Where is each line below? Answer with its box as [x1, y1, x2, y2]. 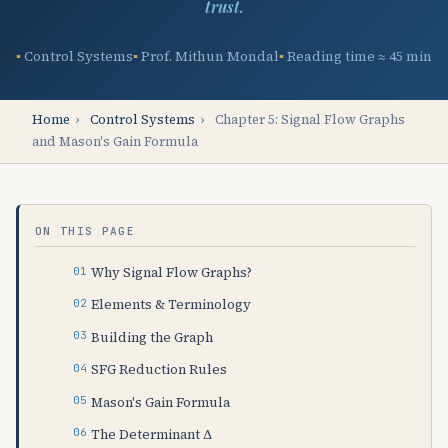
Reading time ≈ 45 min [287, 46, 432, 66]
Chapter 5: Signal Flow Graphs [211, 111, 405, 129]
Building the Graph [91, 327, 214, 346]
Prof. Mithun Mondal [141, 46, 279, 66]
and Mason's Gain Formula [32, 133, 198, 151]
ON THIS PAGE [35, 223, 136, 238]
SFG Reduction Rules [91, 360, 228, 379]
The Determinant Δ [91, 424, 213, 443]
